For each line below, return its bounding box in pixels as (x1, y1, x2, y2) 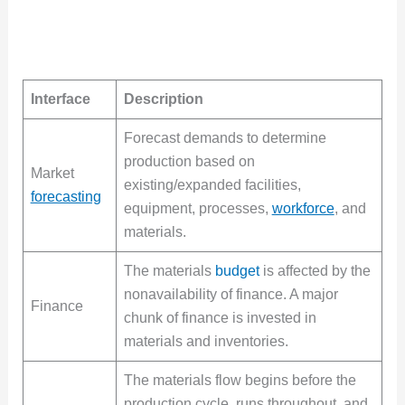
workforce (271, 201, 334, 217)
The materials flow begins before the (123, 372, 356, 389)
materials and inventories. (123, 334, 288, 350)
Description (123, 91, 203, 108)
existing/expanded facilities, (123, 177, 301, 193)
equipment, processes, (123, 201, 272, 217)
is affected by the (259, 263, 371, 279)
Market (30, 165, 74, 182)
